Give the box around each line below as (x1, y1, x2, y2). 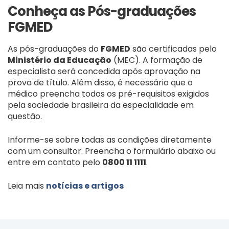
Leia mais (8, 179, 46, 192)
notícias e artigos (46, 179, 124, 192)
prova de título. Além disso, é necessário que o (8, 76, 193, 88)
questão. (8, 110, 42, 122)
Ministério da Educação (8, 54, 111, 66)
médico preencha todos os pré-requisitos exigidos (8, 87, 209, 100)
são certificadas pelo (130, 42, 217, 55)
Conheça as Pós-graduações (8, 2, 196, 20)
